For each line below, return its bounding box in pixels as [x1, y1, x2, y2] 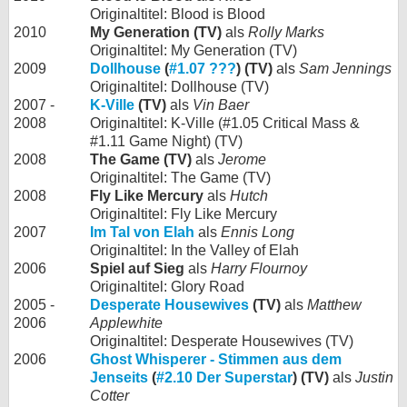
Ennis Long [221, 224, 294, 240]
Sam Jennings [299, 61, 392, 76]
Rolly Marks [248, 25, 324, 40]
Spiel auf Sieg [90, 261, 188, 276]
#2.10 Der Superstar [156, 370, 293, 385]
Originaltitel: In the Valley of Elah [90, 243, 299, 258]
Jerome [218, 152, 266, 167]
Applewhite [90, 315, 163, 331]
